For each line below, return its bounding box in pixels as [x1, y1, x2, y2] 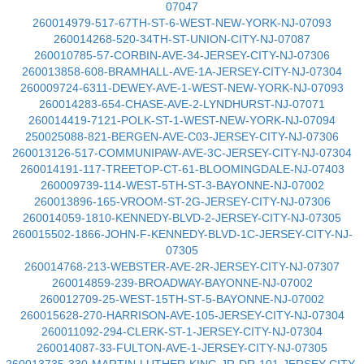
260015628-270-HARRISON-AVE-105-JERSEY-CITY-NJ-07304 [19, 309, 344, 322]
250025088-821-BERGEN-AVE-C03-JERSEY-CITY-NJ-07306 [25, 130, 339, 143]
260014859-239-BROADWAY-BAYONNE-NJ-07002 [51, 276, 313, 289]
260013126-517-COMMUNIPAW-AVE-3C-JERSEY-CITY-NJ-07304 [12, 146, 352, 159]
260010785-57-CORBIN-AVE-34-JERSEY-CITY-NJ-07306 [34, 49, 330, 62]
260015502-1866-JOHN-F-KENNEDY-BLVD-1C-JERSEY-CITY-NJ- [11, 227, 353, 240]
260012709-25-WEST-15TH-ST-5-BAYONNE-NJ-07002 [40, 292, 324, 305]
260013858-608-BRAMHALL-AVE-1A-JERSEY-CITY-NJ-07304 [22, 65, 342, 78]
